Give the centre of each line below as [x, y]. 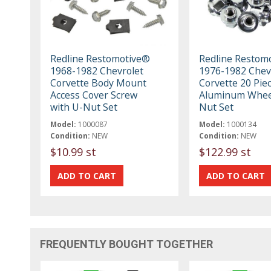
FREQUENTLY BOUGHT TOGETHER [127, 244]
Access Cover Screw [94, 95]
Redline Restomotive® [100, 58]
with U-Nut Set [84, 107]
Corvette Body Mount [99, 83]
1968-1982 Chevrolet [97, 70]
